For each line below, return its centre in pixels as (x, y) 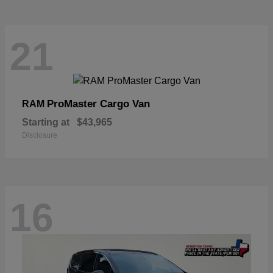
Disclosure (40, 135)
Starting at (46, 122)
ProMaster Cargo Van (98, 104)
